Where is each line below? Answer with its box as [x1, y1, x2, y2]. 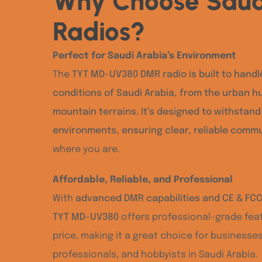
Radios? [53, 16, 145, 47]
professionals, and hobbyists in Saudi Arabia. [53, 250, 258, 260]
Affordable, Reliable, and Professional [53, 175, 233, 185]
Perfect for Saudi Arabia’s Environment [53, 51, 236, 61]
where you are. [53, 144, 120, 154]
